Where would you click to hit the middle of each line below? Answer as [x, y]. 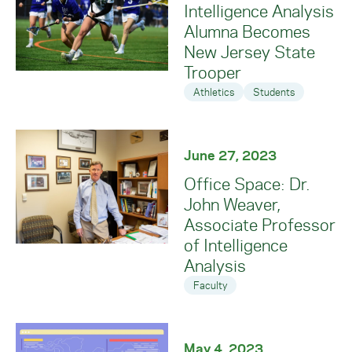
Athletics [214, 92]
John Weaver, [233, 204]
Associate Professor [260, 224]
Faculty [210, 285]
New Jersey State [249, 51]
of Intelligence [236, 245]
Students [274, 92]
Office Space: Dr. [247, 183]
